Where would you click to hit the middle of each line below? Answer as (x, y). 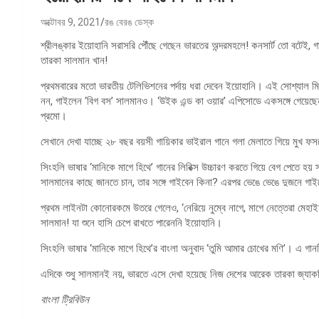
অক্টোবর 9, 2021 (70, 22)
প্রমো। (54, 116)
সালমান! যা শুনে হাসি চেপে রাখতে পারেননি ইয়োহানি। (131, 223)
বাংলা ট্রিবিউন (65, 299)
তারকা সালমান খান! (74, 60)
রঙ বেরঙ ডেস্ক (129, 22)
